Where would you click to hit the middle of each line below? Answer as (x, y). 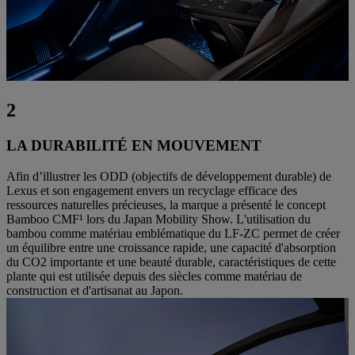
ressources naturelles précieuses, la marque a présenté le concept (166, 204)
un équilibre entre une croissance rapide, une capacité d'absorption (171, 247)
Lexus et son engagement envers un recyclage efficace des (152, 190)
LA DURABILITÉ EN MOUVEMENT (134, 146)
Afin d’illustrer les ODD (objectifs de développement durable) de (169, 176)
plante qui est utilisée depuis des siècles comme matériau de (154, 276)
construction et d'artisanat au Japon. (95, 290)
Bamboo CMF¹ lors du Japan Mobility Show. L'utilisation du (158, 219)
